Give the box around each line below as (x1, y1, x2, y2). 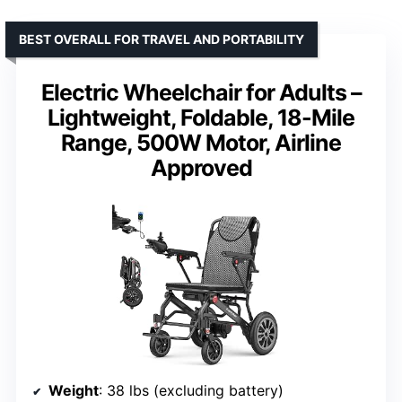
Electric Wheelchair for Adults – (40, 78, 362, 106)
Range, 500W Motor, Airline (61, 128, 341, 156)
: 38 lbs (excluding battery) (99, 381, 284, 400)
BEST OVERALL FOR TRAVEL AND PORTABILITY (19, 31, 304, 47)
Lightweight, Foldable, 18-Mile (48, 103, 354, 131)
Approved (150, 153, 252, 181)
